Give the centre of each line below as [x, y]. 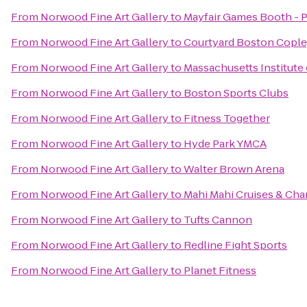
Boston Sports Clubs [236, 93]
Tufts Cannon [218, 220]
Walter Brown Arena [234, 169]
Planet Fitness [220, 270]
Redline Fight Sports [235, 245]
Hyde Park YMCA [225, 144]
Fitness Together [227, 118]
